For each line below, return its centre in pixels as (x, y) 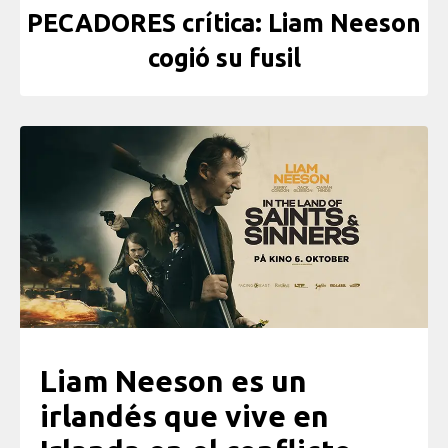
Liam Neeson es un (173, 380)
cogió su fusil (224, 58)
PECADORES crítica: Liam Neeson (224, 23)
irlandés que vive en (184, 415)
